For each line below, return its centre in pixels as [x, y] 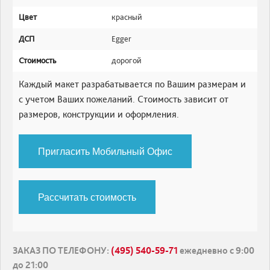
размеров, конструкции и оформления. [99, 114]
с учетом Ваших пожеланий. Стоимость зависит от [124, 99]
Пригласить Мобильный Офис [105, 151]
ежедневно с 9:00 [216, 250]
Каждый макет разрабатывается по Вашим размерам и [132, 84]
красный [127, 17]
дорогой [127, 61]
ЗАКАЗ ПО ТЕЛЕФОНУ [60, 250]
